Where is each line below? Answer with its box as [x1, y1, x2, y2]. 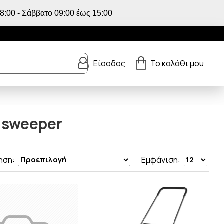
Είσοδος [93, 58, 125, 69]
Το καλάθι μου [150, 58, 204, 69]
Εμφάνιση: [141, 154, 180, 165]
